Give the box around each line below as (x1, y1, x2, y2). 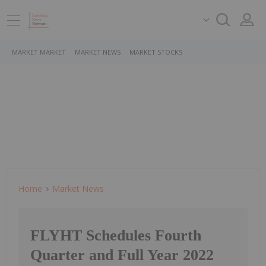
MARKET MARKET (12, 47, 66, 56)
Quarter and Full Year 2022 (30, 246, 214, 264)
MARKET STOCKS (129, 47, 182, 56)
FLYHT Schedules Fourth (30, 227, 201, 245)
